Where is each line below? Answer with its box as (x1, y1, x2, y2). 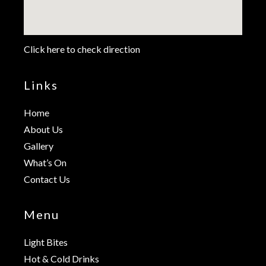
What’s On (24, 156, 66, 168)
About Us (24, 123, 63, 135)
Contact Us (24, 173, 70, 185)
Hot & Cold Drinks (24, 252, 99, 264)
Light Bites (24, 236, 68, 248)
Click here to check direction (24, 43, 140, 55)
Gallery (24, 140, 53, 151)
